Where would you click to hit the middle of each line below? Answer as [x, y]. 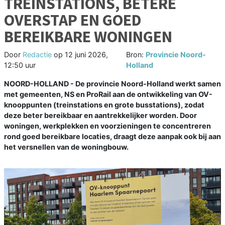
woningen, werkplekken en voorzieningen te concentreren [107, 126]
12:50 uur [20, 65]
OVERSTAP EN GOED [73, 20]
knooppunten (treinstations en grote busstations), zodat [104, 105]
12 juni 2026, [86, 55]
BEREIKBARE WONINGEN [88, 37]
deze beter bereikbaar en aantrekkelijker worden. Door [100, 116]
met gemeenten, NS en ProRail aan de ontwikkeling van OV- [108, 94]
